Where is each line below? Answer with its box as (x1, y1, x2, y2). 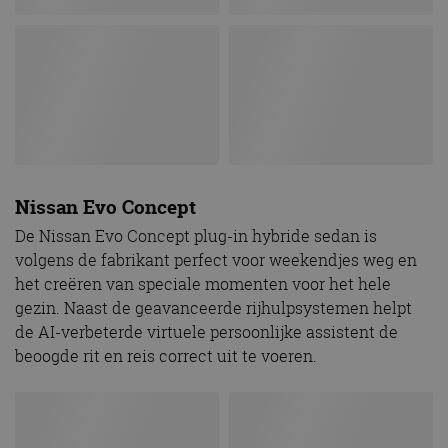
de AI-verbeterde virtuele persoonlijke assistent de (15, 321, 398, 344)
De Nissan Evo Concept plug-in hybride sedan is (15, 225, 377, 248)
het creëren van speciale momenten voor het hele (15, 273, 391, 296)
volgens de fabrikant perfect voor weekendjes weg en (15, 249, 417, 272)
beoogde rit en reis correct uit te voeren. (15, 345, 317, 368)
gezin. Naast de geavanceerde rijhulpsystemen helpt (15, 297, 412, 320)
